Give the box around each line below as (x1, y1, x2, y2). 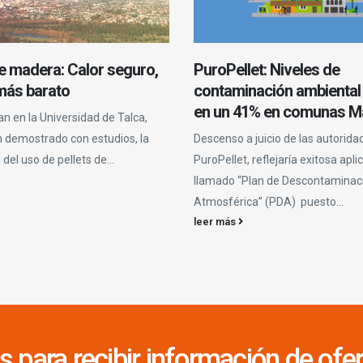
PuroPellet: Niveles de (193, 59, 340, 79)
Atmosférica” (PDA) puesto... (193, 194, 344, 208)
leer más (193, 215, 238, 228)
